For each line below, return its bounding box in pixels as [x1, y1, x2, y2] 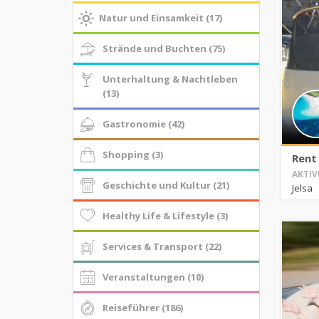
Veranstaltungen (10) [102, 271, 204, 283]
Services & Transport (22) [102, 240, 221, 253]
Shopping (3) [102, 148, 163, 161]
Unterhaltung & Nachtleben [102, 73, 238, 85]
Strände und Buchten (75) [102, 42, 225, 55]
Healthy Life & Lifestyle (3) [102, 209, 228, 222]
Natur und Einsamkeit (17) [99, 11, 223, 24]
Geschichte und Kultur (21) [102, 179, 229, 192]
